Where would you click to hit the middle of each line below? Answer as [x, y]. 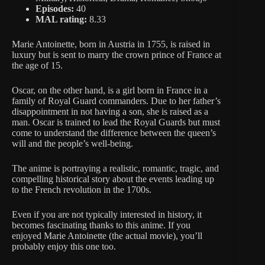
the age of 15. [37, 65]
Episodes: [55, 8]
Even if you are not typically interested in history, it [107, 214]
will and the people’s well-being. [72, 143]
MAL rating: [61, 19]
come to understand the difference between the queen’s [114, 132]
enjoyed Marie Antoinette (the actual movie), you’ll [107, 235]
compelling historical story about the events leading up [113, 179]
